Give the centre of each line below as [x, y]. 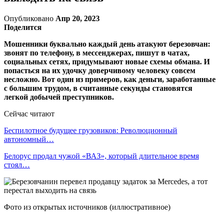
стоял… [17, 165]
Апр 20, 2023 [78, 18]
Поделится [23, 27]
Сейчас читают [29, 113]
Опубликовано [30, 18]
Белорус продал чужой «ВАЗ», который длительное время [101, 156]
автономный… [29, 139]
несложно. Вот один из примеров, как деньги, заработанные [110, 79]
